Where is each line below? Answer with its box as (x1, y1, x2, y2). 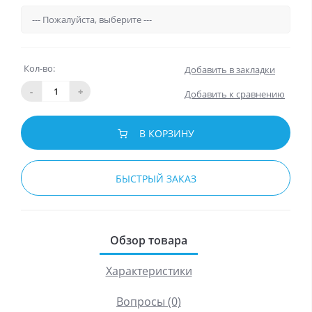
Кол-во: (24, 62, 55, 75)
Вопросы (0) (116, 294, 181, 310)
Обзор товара (110, 233, 187, 249)
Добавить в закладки (185, 63, 275, 77)
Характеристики (105, 263, 192, 279)
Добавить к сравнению (185, 88, 285, 101)
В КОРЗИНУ (139, 127, 194, 141)
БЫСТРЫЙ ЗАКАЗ (115, 172, 196, 186)
